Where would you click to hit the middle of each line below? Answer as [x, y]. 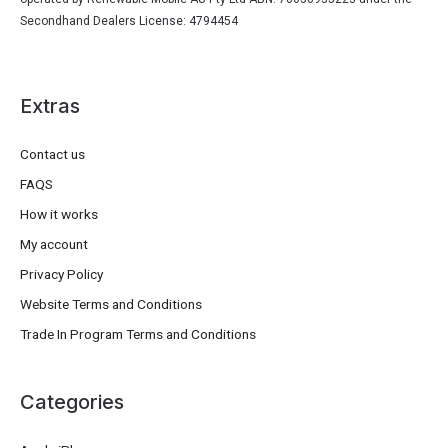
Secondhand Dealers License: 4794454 [129, 21]
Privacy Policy [61, 274]
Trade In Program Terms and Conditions [138, 334]
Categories [72, 402]
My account [54, 244]
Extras [50, 106]
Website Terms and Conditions [111, 304]
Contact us [52, 154]
